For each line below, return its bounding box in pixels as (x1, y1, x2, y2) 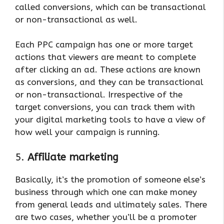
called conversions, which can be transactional (15, 1, 206, 12)
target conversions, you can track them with (15, 102, 195, 112)
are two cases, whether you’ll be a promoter (15, 211, 197, 222)
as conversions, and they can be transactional (15, 77, 203, 87)
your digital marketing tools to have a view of (15, 114, 205, 125)
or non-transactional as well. (15, 14, 137, 24)
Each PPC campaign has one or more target (15, 39, 193, 50)
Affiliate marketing (27, 151, 118, 163)
